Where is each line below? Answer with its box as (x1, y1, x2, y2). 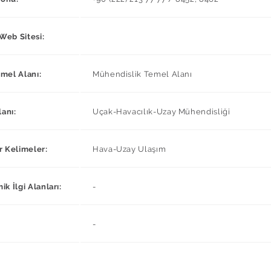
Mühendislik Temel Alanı (93, 69, 192, 79)
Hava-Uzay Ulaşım (93, 144, 166, 154)
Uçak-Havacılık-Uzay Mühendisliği (93, 106, 230, 116)
